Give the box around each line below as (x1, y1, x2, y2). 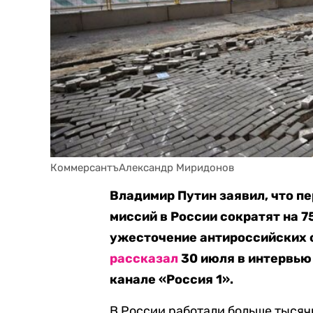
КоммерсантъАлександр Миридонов (50, 161, 234, 174)
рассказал (110, 251, 179, 266)
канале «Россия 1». (110, 272, 234, 287)
